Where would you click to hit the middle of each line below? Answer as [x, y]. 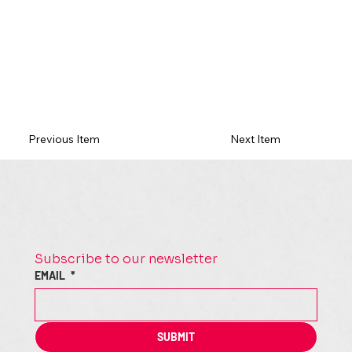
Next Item [255, 139]
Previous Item [64, 139]
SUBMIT [176, 337]
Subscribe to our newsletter [126, 259]
